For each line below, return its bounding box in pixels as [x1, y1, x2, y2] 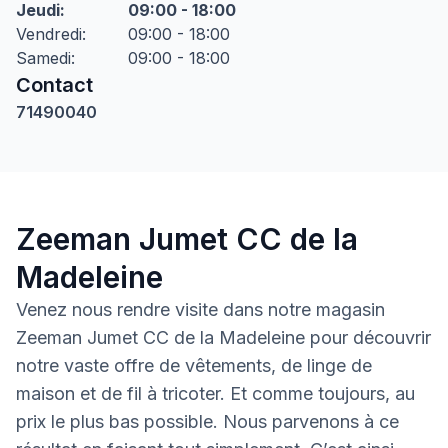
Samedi [16, 48, 71, 68]
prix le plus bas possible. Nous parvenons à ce [16, 411, 399, 432]
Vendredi [16, 24, 82, 44]
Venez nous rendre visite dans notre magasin [16, 299, 385, 320]
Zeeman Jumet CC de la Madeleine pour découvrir [16, 327, 431, 348]
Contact [16, 73, 93, 97]
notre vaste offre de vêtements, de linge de [16, 355, 372, 376]
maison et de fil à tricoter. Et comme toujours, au [16, 383, 415, 404]
